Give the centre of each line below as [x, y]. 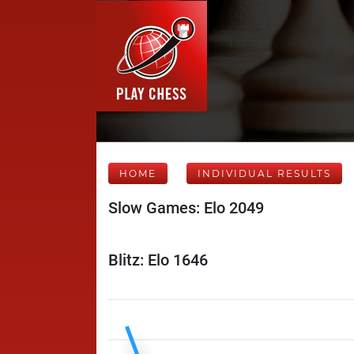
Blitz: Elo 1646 [158, 260]
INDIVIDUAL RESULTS [264, 173]
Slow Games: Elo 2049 [186, 208]
